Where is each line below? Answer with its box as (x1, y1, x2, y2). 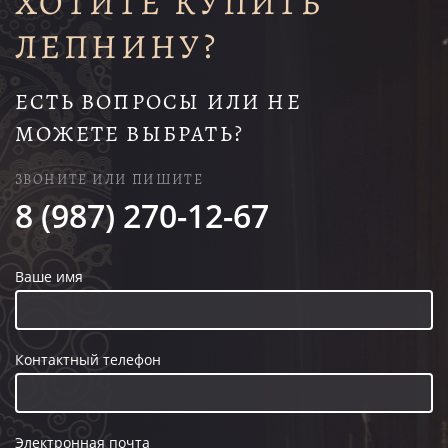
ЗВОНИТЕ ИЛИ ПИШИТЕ (15, 169, 204, 189)
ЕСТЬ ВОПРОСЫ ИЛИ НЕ (15, 86, 302, 117)
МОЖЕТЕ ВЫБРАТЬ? (15, 118, 244, 149)
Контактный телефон (15, 349, 161, 369)
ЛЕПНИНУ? (15, 22, 219, 70)
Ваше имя (15, 266, 83, 286)
